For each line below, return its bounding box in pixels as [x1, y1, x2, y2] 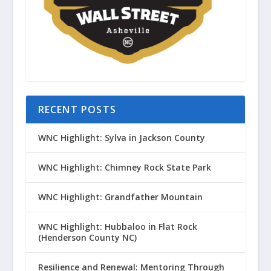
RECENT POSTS [38, 102, 116, 116]
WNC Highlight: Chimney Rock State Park [38, 161, 211, 173]
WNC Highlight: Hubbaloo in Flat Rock [38, 220, 197, 232]
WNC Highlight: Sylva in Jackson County [38, 131, 205, 143]
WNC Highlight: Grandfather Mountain [38, 191, 203, 203]
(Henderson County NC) [38, 231, 137, 243]
